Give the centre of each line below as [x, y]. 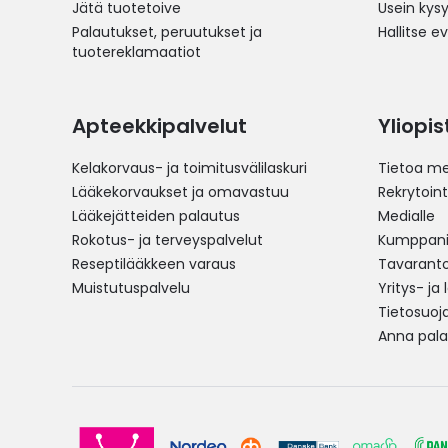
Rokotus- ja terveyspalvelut [167, 240]
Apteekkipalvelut [159, 126]
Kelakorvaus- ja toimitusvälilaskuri [189, 168]
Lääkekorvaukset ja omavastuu [180, 192]
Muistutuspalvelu [131, 288]
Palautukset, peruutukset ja [167, 32]
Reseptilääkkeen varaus [154, 264]
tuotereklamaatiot [136, 52]
